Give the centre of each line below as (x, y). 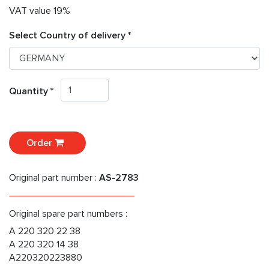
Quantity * (35, 92)
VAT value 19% (40, 11)
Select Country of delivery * (70, 36)
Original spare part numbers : (68, 214)
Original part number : (54, 178)
